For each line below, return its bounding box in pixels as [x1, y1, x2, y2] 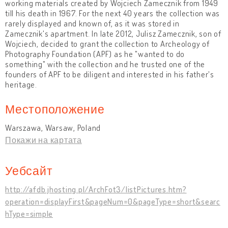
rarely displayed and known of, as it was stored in [5, 18, 180, 28]
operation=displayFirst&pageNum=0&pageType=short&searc [5, 196, 220, 207]
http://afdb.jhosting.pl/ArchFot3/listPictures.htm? [5, 184, 187, 194]
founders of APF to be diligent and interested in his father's [5, 69, 214, 79]
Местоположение [5, 101, 105, 116]
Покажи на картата [5, 134, 82, 145]
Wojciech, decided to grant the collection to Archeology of [5, 38, 210, 49]
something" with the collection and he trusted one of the [5, 59, 205, 69]
